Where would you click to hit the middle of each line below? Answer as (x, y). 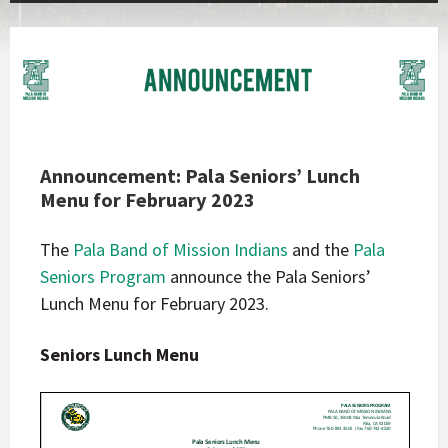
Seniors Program (103, 277)
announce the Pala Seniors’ (268, 277)
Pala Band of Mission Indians (180, 250)
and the (320, 250)
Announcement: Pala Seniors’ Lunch (200, 176)
